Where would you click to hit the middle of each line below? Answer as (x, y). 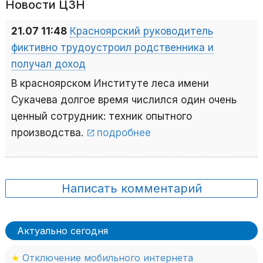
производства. (49, 133)
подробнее (124, 133)
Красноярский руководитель (141, 31)
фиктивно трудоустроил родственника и (112, 48)
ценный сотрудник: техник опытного (102, 117)
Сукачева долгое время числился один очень (124, 100)
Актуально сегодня (63, 231)
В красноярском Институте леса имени (110, 84)
